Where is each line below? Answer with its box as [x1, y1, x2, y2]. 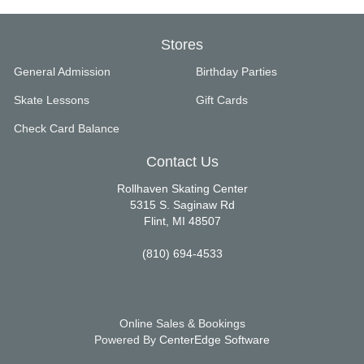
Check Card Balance [14, 122, 119, 135]
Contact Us [145, 154, 219, 170]
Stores [161, 37, 203, 53]
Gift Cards [196, 93, 248, 106]
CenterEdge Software [159, 333, 270, 346]
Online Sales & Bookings [119, 317, 245, 330]
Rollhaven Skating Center [116, 182, 248, 195]
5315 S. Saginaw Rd [129, 198, 235, 211]
